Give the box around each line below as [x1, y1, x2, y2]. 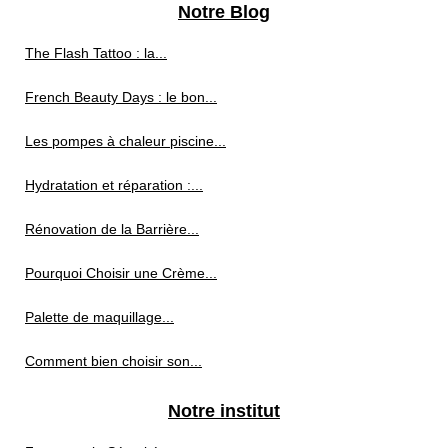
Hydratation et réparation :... [25, 177, 203, 193]
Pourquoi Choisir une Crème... [25, 265, 217, 281]
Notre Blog [178, 2, 270, 22]
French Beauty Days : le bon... [25, 89, 217, 105]
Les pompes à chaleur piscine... [25, 133, 226, 149]
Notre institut [168, 401, 280, 421]
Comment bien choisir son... [25, 353, 202, 369]
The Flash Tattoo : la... [25, 45, 167, 61]
